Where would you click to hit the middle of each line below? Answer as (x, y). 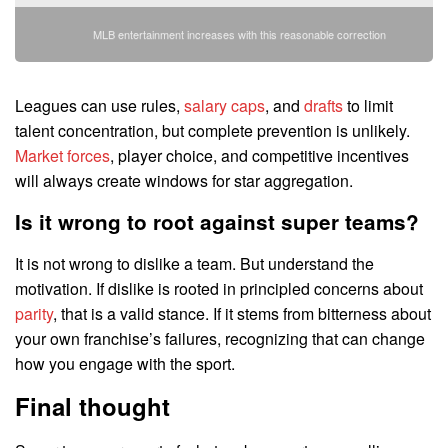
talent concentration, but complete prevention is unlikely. (212, 130)
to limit (368, 105)
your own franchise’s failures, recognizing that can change (220, 338)
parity (34, 313)
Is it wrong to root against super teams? (217, 221)
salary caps (224, 105)
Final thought (92, 406)
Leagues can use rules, (99, 105)
